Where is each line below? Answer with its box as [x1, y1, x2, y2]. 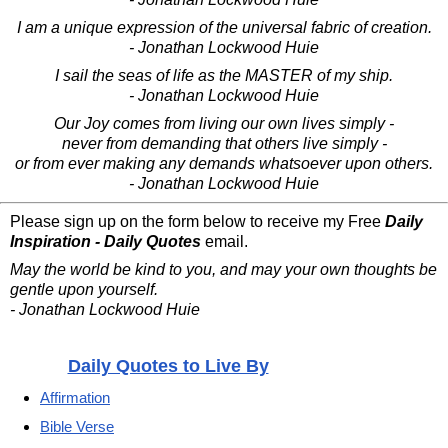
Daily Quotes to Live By [67, 354, 269, 376]
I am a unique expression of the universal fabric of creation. [16, 18, 432, 36]
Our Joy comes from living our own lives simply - [54, 114, 394, 132]
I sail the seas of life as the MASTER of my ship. [55, 66, 393, 84]
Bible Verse [40, 417, 114, 435]
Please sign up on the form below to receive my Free [10, 212, 385, 230]
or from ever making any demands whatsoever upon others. [15, 154, 433, 172]
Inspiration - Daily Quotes [10, 232, 201, 250]
